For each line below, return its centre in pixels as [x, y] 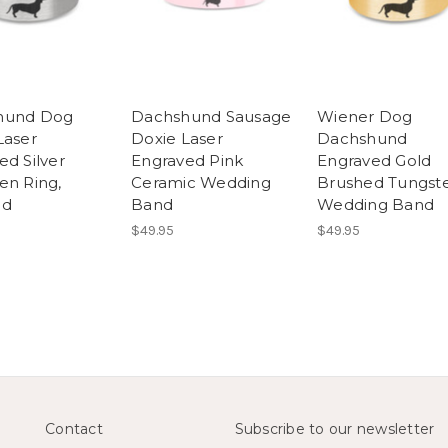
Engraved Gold [374, 161]
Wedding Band [375, 205]
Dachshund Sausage [211, 117]
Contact [74, 429]
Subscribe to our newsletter [334, 429]
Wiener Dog [365, 117]
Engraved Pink [187, 161]
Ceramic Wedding [201, 183]
